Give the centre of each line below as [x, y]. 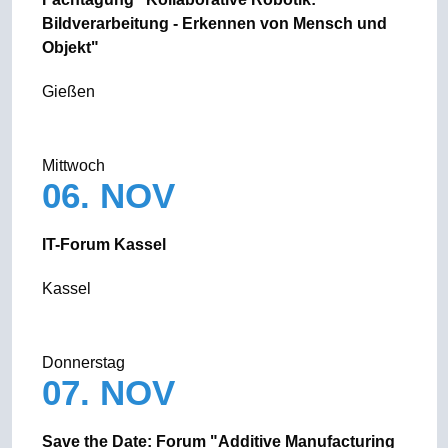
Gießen [68, 91]
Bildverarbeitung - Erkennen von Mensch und [214, 23]
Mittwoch [73, 165]
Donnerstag [83, 362]
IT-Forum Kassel [103, 244]
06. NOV [113, 195]
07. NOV [113, 392]
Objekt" [70, 47]
